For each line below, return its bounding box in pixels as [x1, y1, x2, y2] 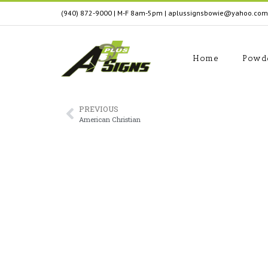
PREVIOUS [79, 103, 118, 114]
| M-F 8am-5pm [112, 8, 165, 17]
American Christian [79, 114, 141, 124]
